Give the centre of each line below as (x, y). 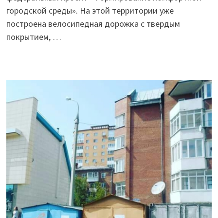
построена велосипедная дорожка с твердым (93, 24)
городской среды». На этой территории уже (90, 11)
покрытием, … (34, 37)
